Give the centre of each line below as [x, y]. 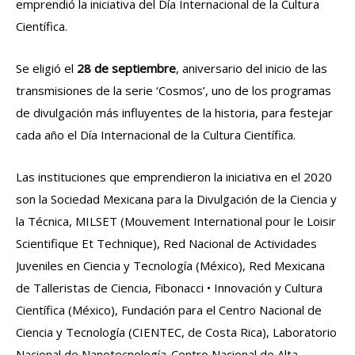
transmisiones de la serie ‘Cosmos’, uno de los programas [174, 90]
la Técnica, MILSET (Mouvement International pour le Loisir [176, 221]
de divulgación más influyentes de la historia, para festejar [174, 112]
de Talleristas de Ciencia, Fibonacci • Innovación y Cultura [169, 287]
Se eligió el [46, 68]
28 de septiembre [126, 68]
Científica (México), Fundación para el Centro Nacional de [169, 309]
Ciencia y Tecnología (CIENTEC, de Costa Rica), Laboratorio [176, 332]
